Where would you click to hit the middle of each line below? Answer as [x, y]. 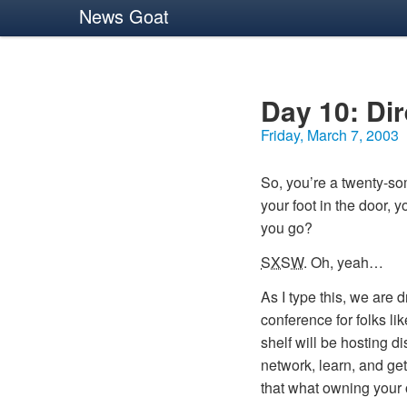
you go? [287, 228]
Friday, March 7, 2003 [330, 135]
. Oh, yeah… [343, 262]
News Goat [124, 16]
